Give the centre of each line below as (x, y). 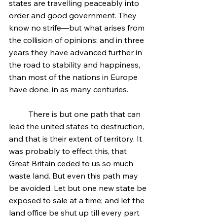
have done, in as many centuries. (69, 89)
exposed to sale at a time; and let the (78, 200)
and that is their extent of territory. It (76, 139)
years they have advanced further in (76, 52)
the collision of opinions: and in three (77, 40)
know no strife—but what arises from (78, 28)
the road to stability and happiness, (75, 65)
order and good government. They (74, 15)
